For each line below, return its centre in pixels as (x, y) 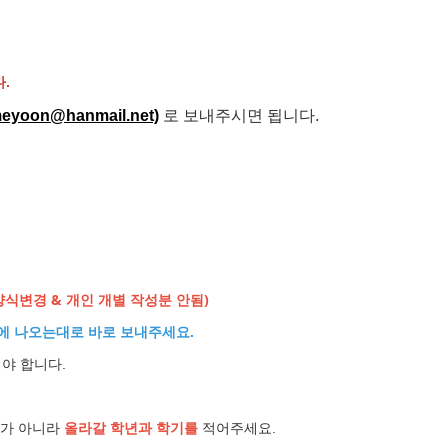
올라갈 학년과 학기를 (131, 428)
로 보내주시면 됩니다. (241, 116)
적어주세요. (239, 428)
